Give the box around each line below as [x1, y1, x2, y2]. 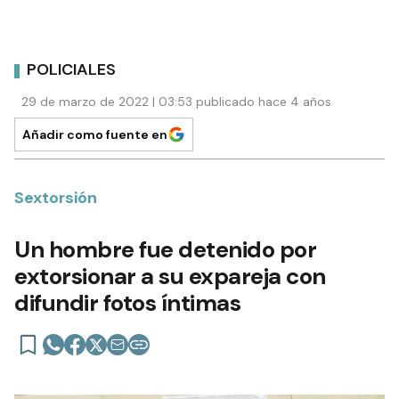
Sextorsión [14, 186, 97, 208]
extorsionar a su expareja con [14, 260, 326, 291]
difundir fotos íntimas [14, 287, 240, 318]
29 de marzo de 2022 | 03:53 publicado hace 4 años [21, 93, 331, 110]
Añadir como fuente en [22, 126, 167, 142]
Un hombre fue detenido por [14, 233, 316, 265]
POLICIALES [27, 59, 116, 81]
